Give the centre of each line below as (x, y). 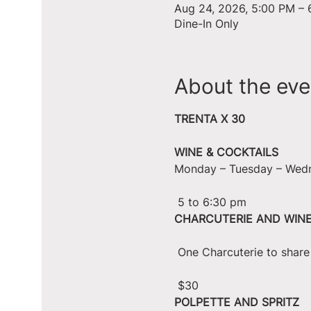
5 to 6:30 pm (212, 202)
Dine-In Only (206, 24)
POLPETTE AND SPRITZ (236, 302)
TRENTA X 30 (209, 119)
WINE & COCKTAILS (226, 152)
